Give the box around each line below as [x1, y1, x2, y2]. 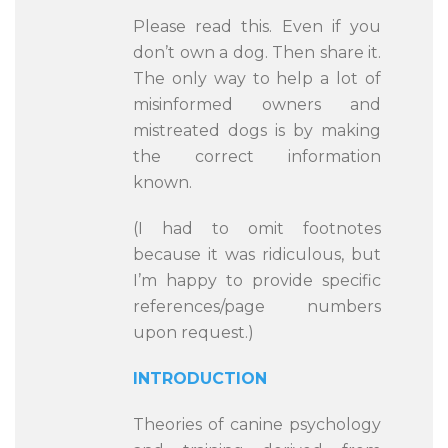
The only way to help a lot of [133, 69, 381, 88]
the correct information [133, 147, 381, 166]
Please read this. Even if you [133, 17, 381, 36]
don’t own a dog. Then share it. [133, 43, 381, 62]
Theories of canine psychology [133, 415, 381, 434]
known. [133, 173, 192, 192]
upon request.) [133, 323, 254, 342]
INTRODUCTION [133, 369, 267, 388]
